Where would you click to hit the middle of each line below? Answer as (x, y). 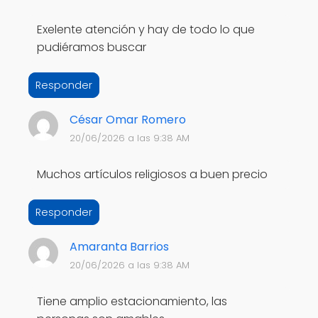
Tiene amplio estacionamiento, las (132, 301)
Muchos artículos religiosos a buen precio (152, 174)
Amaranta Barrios (119, 246)
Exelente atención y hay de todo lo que (146, 29)
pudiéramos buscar (92, 47)
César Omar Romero (127, 119)
